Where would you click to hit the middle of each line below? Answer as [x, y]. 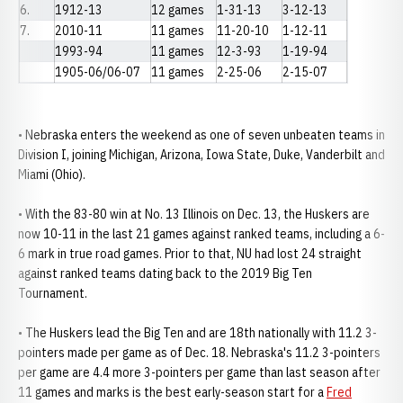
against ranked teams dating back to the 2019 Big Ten [165, 273]
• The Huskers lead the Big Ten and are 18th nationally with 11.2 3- [197, 333]
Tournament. [54, 293]
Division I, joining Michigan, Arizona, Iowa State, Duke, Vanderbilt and [201, 155]
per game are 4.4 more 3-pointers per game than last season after [199, 372]
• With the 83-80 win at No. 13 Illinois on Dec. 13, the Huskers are [194, 214]
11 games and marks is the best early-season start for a [172, 392]
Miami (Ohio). [53, 175]
